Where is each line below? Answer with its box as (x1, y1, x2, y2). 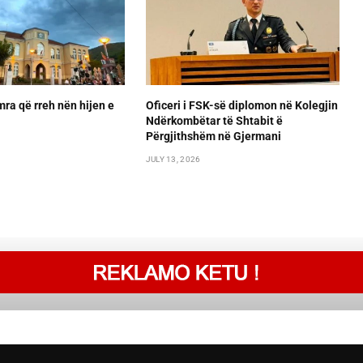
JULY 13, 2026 (145, 155, 201, 164)
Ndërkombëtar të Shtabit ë (145, 114, 283, 128)
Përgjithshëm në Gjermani (145, 130, 281, 143)
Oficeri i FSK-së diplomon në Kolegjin (145, 99, 338, 113)
